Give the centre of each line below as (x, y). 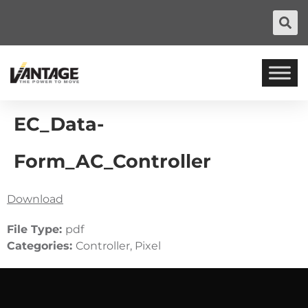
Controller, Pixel (118, 246)
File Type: (36, 229)
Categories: (41, 246)
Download (35, 199)
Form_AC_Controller (112, 161)
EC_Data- (59, 124)
